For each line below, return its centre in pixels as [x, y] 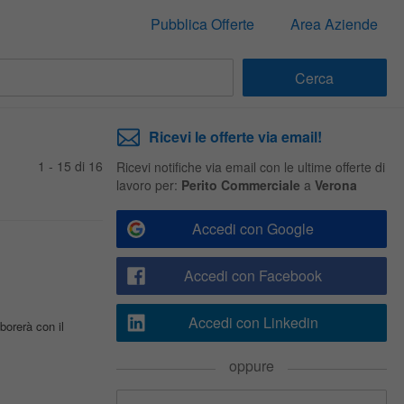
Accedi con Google [253, 229]
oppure [251, 366]
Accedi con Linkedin [253, 322]
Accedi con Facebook [253, 275]
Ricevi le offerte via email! [235, 137]
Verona [335, 185]
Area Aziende [334, 24]
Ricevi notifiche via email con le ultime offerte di [250, 167]
